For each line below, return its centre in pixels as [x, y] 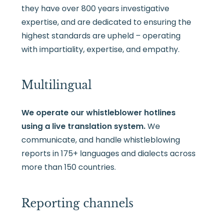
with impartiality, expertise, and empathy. [100, 49]
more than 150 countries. [68, 167]
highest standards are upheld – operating [101, 36]
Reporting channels [77, 203]
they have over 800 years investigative [95, 8]
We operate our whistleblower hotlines [98, 113]
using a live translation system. [84, 127]
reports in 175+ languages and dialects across [108, 154]
